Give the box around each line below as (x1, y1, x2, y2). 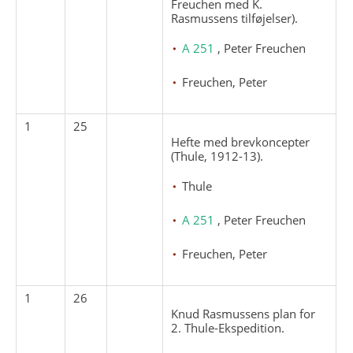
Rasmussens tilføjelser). (171, 9, 299, 26)
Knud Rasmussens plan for (171, 305, 316, 321)
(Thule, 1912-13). (171, 147, 264, 164)
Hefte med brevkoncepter (171, 133, 310, 150)
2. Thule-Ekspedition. (171, 319, 285, 336)
